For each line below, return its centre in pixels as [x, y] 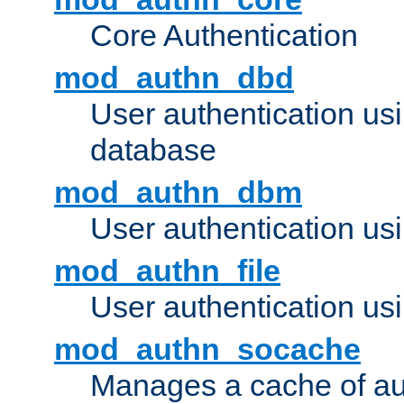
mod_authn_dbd [174, 78]
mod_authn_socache [207, 349]
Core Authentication [224, 36]
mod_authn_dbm [178, 193]
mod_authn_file [167, 271]
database [153, 150]
